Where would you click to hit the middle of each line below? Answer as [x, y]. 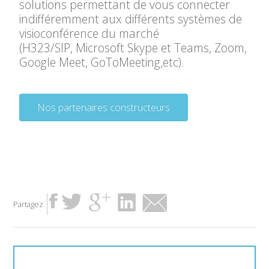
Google [39, 62]
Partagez [29, 204]
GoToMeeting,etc [135, 62]
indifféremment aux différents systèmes [124, 19]
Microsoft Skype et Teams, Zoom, [162, 48]
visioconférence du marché [89, 33]
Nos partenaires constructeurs [104, 107]
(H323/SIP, [48, 48]
